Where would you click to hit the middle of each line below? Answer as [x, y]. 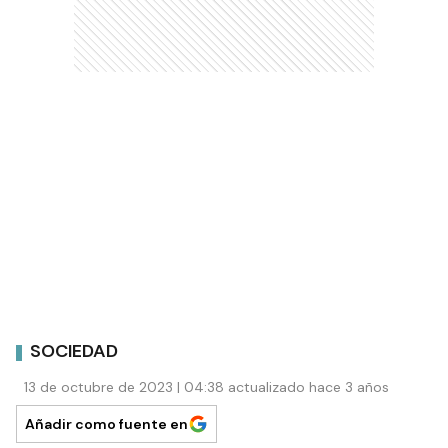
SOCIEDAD [74, 351]
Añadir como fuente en [106, 423]
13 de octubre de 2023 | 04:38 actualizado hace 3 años [206, 386]
